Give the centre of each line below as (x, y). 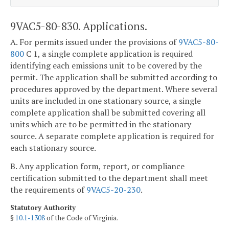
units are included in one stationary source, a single (106, 101)
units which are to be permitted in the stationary (101, 124)
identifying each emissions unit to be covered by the (106, 66)
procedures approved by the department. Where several (114, 89)
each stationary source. (53, 148)
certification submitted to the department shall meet (109, 178)
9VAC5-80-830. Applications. (79, 26)
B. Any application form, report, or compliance (97, 166)
